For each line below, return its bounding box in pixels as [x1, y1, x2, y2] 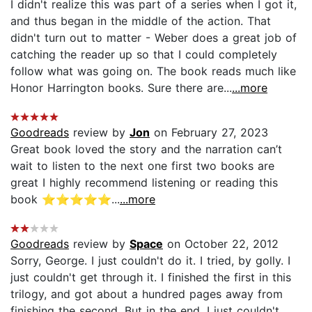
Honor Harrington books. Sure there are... [10, 80, 232, 95]
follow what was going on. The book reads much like [10, 63, 296, 78]
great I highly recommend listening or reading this [10, 175, 278, 189]
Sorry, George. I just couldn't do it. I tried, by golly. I [10, 253, 290, 267]
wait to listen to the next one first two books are [10, 158, 274, 173]
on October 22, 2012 [163, 236, 279, 251]
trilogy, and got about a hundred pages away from [10, 286, 283, 301]
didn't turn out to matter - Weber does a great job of [10, 30, 297, 45]
